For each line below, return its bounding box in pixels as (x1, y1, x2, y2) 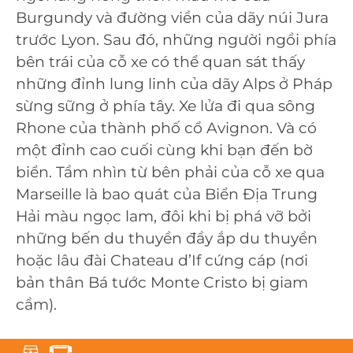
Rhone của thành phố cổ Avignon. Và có (16, 119, 317, 138)
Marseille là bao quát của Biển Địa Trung (16, 185, 318, 204)
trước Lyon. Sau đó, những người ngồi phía (16, 31, 336, 50)
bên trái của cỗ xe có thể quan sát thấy (16, 53, 305, 72)
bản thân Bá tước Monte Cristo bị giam (16, 273, 308, 292)
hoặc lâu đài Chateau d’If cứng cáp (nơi (16, 251, 308, 270)
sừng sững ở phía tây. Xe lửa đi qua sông (16, 97, 315, 116)
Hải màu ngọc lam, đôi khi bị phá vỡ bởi (16, 207, 311, 226)
